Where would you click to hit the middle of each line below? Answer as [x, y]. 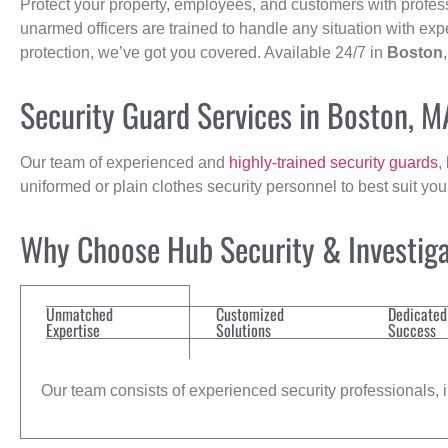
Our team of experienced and [124, 162]
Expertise [73, 330]
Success [412, 330]
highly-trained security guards [333, 162]
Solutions [243, 330]
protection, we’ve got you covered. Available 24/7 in [203, 52]
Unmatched [79, 314]
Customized [250, 314]
